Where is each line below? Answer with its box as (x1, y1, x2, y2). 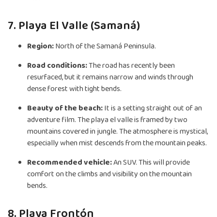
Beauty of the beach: (27, 102, 103, 115)
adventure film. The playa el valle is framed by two (27, 114, 187, 126)
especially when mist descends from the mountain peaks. (27, 137, 207, 150)
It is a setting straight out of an (103, 102, 202, 115)
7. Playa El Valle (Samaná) (8, 16, 140, 36)
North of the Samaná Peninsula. (54, 40, 156, 53)
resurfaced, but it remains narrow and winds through (27, 71, 193, 84)
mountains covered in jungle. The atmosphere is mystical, (27, 125, 208, 138)
